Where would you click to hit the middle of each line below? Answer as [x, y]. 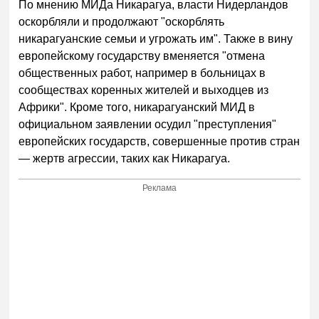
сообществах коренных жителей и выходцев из [144, 90]
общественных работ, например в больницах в [142, 73]
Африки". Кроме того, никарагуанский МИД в [137, 108]
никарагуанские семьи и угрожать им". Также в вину [156, 39]
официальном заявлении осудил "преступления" [148, 125]
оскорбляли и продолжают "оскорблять [122, 22]
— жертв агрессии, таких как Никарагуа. [125, 159]
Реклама [160, 188]
